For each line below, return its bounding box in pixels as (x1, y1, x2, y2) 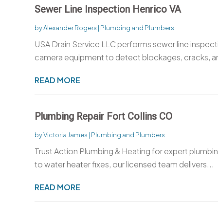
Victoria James (43, 130, 88, 139)
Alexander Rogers (43, 23, 97, 32)
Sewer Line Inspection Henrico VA (34, 3, 181, 15)
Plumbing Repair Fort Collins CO (34, 110, 172, 122)
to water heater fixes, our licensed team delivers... (34, 159, 214, 169)
